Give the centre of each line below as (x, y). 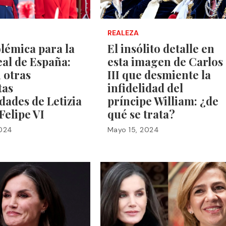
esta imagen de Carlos (165, 61)
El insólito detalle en (161, 48)
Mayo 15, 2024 (133, 129)
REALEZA (123, 33)
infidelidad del (145, 88)
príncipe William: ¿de (163, 101)
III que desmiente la (159, 74)
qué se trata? (141, 114)
